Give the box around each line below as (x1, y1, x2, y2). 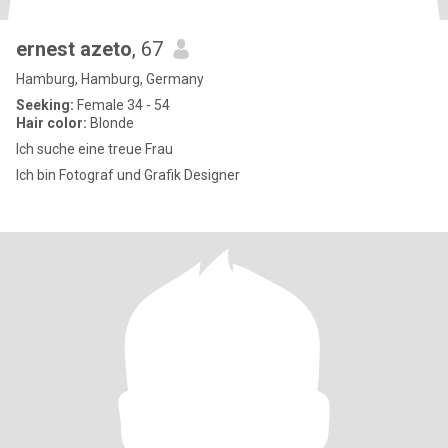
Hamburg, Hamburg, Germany (16, 71, 204, 87)
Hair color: (16, 115, 87, 131)
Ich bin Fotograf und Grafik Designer (16, 167, 240, 183)
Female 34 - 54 (74, 97, 170, 113)
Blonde (87, 115, 134, 131)
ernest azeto (16, 37, 132, 61)
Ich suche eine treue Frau (16, 141, 173, 157)
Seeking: (16, 97, 74, 113)
